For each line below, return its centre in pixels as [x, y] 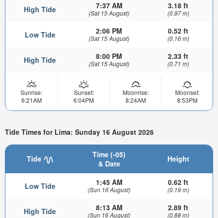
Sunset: [84, 92]
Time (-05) [109, 154]
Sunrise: [31, 92]
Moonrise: [136, 92]
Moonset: [187, 92]
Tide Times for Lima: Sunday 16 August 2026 [79, 132]
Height [178, 159]
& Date [109, 164]
